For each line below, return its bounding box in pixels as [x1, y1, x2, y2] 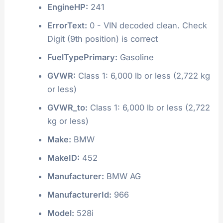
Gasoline [117, 52, 154, 62]
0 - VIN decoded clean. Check [87, 20, 207, 30]
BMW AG [104, 171, 141, 181]
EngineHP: [47, 1, 88, 12]
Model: [47, 208, 74, 218]
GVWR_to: [47, 102, 88, 112]
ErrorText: [47, 20, 87, 30]
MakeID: [47, 152, 80, 163]
